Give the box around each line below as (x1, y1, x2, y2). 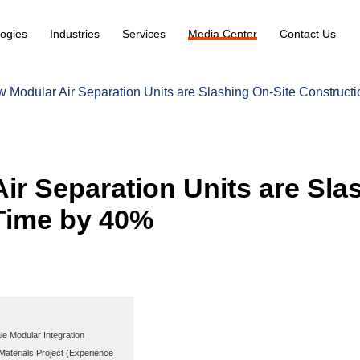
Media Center (188, 27, 258, 40)
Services (122, 27, 166, 40)
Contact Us (280, 27, 337, 40)
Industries (50, 27, 100, 40)
